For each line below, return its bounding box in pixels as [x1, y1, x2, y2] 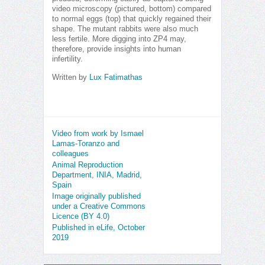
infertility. [52, 54, 83, 63]
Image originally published [52, 192, 141, 201]
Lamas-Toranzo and [52, 139, 119, 148]
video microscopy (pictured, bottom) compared [52, 4, 211, 13]
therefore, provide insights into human [52, 44, 181, 53]
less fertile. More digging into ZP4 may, [52, 34, 186, 43]
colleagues [52, 149, 89, 158]
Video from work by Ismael [52, 129, 144, 138]
